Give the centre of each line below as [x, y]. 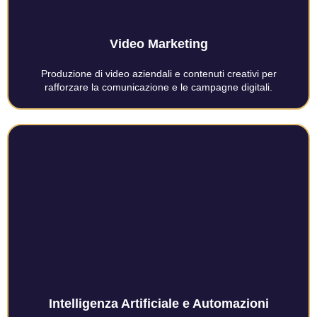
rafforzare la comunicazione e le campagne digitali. [158, 87]
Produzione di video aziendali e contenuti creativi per [158, 74]
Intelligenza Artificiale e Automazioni [158, 304]
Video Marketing [158, 44]
